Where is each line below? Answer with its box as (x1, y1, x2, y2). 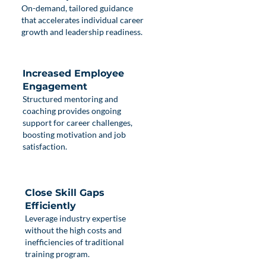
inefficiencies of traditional (25, 237, 124, 247)
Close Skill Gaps (25, 187, 104, 198)
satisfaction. (23, 141, 67, 151)
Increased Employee (23, 68, 124, 79)
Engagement (23, 81, 87, 92)
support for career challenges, (23, 118, 132, 128)
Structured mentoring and (23, 94, 118, 104)
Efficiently (25, 200, 76, 211)
